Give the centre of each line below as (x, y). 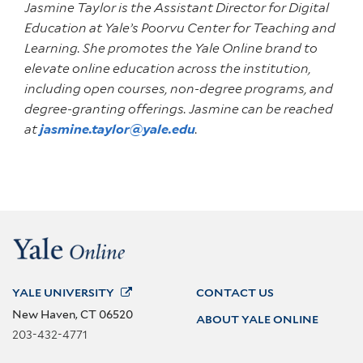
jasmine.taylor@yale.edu (117, 130)
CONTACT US (235, 293)
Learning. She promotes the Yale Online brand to (171, 49)
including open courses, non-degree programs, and (179, 89)
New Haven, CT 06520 (73, 315)
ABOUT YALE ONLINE (257, 320)
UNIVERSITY (79, 293)
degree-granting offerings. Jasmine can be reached (179, 109)
